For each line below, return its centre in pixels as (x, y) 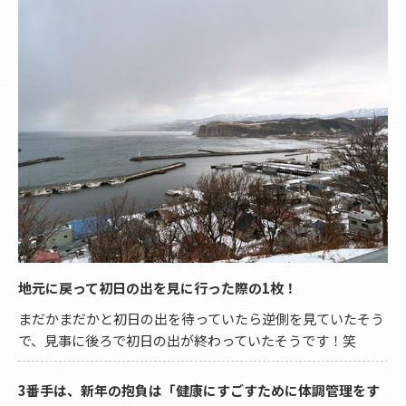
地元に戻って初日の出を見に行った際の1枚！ (158, 288)
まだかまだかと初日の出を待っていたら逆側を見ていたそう (201, 319)
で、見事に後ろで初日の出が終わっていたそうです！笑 (187, 341)
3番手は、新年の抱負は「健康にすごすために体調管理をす (199, 391)
